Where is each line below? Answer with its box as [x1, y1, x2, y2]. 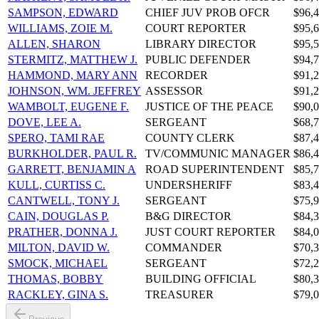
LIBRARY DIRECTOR [145, 38, 256, 51]
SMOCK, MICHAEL [8, 257, 108, 270]
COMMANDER [145, 241, 222, 254]
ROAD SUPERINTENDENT [145, 163, 284, 176]
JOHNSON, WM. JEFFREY [8, 85, 141, 98]
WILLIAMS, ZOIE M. [8, 22, 113, 35]
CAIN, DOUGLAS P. [8, 210, 109, 223]
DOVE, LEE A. [8, 116, 81, 129]
